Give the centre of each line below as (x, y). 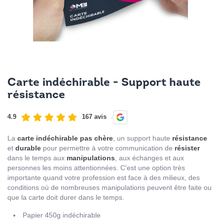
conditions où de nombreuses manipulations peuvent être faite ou (110, 188)
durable (28, 148)
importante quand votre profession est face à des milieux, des (104, 178)
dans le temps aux (37, 158)
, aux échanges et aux (149, 158)
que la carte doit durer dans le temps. (66, 198)
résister (187, 148)
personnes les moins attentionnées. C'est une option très (96, 168)
